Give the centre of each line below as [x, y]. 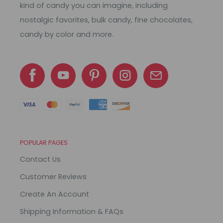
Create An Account [55, 194]
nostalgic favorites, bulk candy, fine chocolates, [106, 20]
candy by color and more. [67, 34]
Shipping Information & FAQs [72, 211]
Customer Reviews [53, 176]
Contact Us [40, 159]
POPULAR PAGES [44, 142]
